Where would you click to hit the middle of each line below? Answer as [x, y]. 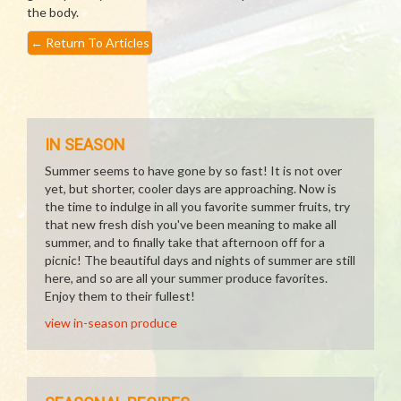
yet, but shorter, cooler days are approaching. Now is [191, 188]
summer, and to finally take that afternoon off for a [185, 242]
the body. [53, 12]
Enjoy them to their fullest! [120, 296]
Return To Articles [96, 43]
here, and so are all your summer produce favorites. [186, 278]
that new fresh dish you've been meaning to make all [191, 224]
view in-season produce [111, 323]
